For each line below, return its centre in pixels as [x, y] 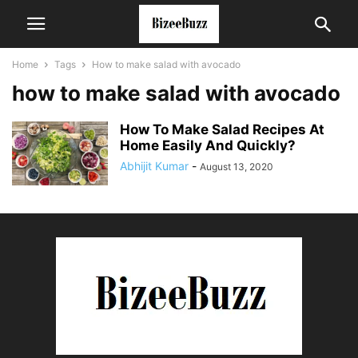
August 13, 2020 [237, 167]
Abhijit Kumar [154, 166]
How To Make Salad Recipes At [222, 129]
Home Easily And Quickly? [208, 145]
